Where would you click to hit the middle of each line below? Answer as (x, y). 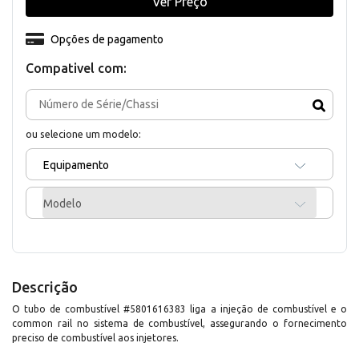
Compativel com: (76, 68)
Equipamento (76, 165)
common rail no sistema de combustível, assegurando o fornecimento (179, 323)
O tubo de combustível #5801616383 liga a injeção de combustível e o (179, 309)
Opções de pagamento (107, 39)
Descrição (45, 286)
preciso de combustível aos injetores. (95, 337)
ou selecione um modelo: (83, 133)
